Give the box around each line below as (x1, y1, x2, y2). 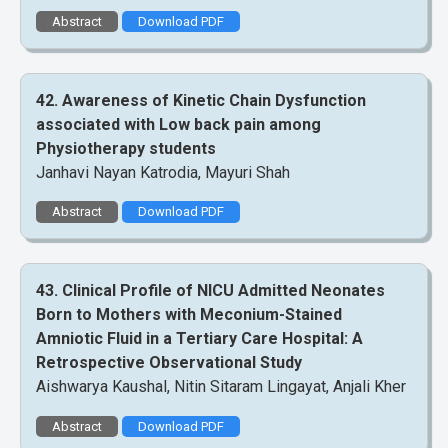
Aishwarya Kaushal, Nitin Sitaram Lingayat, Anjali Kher (36, 377, 406, 397)
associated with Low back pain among (36, 115, 321, 135)
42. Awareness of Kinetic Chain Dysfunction (36, 91, 366, 111)
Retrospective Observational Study (36, 353, 302, 373)
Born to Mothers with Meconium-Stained (36, 305, 342, 325)
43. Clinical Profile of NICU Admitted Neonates (36, 281, 385, 301)
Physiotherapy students (36, 139, 216, 159)
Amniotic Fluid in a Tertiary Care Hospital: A (36, 329, 363, 349)
